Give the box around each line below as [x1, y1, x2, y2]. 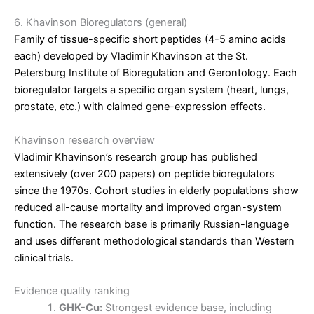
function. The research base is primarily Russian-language [14, 217, 289, 231]
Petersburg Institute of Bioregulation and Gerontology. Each [14, 67, 297, 80]
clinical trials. [14, 251, 74, 264]
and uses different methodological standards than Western [14, 234, 294, 247]
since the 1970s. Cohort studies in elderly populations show [14, 184, 299, 197]
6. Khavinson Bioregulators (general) [14, 16, 187, 29]
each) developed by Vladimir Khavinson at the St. [14, 50, 248, 63]
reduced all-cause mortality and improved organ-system [14, 200, 282, 214]
